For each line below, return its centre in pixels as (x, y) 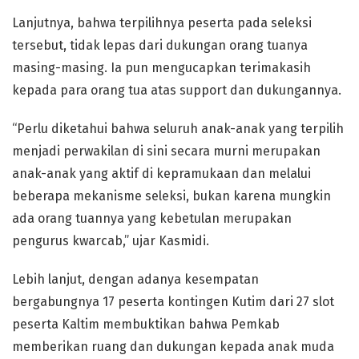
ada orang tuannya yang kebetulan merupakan (152, 218)
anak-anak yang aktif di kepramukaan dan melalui (161, 173)
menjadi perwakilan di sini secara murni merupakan (166, 151)
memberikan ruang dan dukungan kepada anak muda (173, 347)
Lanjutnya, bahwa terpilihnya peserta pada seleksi (162, 23)
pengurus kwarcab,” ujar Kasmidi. (111, 241)
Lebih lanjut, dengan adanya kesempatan (135, 279)
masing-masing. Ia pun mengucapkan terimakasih (161, 68)
